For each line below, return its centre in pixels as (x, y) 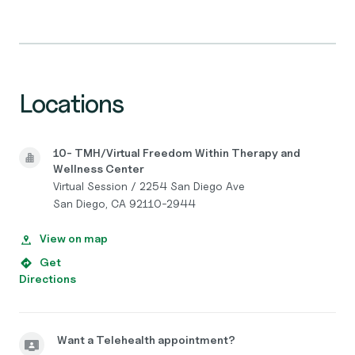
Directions (48, 279)
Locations (72, 103)
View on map (74, 238)
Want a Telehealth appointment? (146, 340)
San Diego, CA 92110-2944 (124, 203)
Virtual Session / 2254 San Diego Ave (149, 186)
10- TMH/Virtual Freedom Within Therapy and (176, 153)
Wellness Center (98, 168)
